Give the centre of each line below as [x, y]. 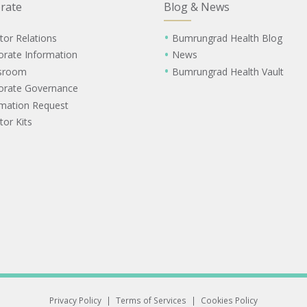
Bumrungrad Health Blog [227, 38]
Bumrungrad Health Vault [228, 71]
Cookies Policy [229, 300]
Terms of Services [151, 300]
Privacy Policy [75, 300]
